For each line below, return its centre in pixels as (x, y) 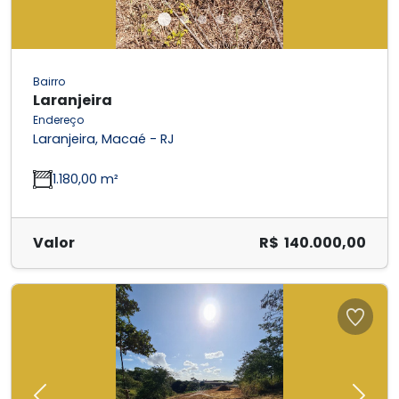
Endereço (58, 120)
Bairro (49, 82)
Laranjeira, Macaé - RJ (104, 139)
